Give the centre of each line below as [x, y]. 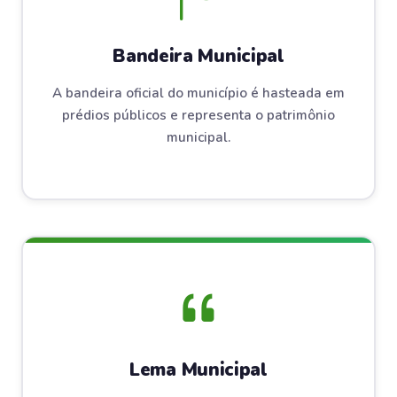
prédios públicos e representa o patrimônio [198, 115]
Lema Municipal [198, 369]
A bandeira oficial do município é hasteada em [198, 93]
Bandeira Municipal [198, 56]
